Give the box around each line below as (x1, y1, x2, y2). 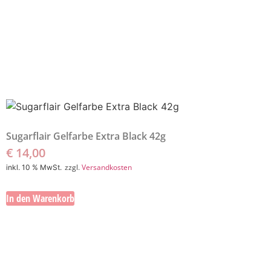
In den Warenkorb (6, 192, 74, 206)
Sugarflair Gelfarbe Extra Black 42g (6, 129, 166, 143)
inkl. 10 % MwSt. (6, 162, 62, 172)
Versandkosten (82, 162, 132, 172)
